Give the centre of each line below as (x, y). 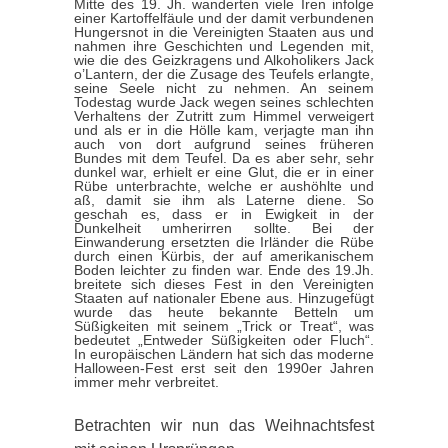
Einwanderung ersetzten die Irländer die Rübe (224, 241)
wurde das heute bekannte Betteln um (224, 311)
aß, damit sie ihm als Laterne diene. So (224, 199)
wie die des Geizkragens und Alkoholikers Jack (224, 59)
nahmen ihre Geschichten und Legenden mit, (224, 45)
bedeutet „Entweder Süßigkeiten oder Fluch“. (224, 339)
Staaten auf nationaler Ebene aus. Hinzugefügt (224, 297)
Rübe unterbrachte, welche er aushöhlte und (224, 185)
